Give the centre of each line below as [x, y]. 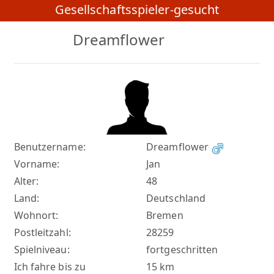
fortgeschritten [182, 250]
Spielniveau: [42, 250]
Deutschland [176, 198]
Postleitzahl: [42, 233]
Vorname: [37, 164]
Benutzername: [50, 147]
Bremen [165, 216]
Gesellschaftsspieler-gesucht [137, 10]
